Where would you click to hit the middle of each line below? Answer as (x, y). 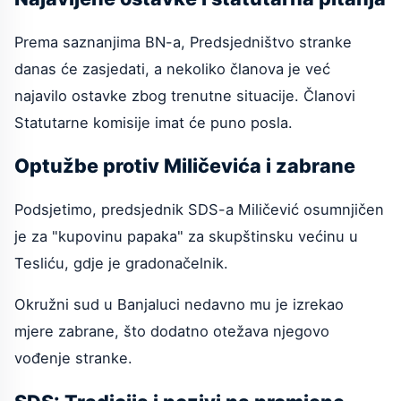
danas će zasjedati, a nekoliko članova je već (172, 68)
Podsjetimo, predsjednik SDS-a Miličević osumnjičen (199, 209)
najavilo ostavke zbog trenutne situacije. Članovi (185, 95)
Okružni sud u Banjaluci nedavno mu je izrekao (179, 305)
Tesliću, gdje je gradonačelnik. (121, 263)
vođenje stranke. (73, 358)
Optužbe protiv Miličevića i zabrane (185, 166)
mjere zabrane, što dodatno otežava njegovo (172, 332)
